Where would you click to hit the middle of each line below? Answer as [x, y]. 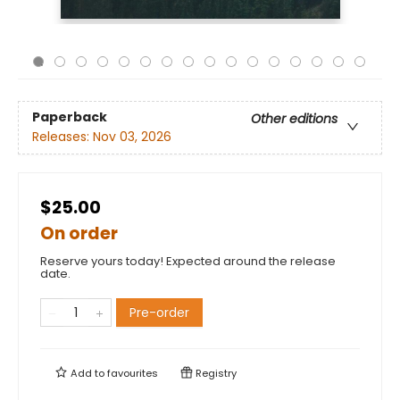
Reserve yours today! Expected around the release [188, 261]
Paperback [70, 117]
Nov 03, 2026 [132, 137]
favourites [133, 373]
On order [79, 233]
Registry [215, 373]
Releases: [62, 137]
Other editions [294, 119]
